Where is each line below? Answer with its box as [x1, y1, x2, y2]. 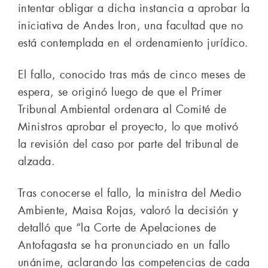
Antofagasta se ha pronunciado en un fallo [18, 238, 230, 253]
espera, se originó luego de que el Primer [18, 85, 223, 100]
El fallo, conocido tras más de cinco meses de [18, 68, 246, 83]
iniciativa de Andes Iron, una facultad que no [18, 19, 243, 33]
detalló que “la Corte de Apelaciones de [18, 221, 217, 236]
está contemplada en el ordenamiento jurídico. [18, 36, 249, 51]
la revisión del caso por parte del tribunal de [18, 137, 239, 152]
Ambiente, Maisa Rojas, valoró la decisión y [18, 203, 239, 218]
